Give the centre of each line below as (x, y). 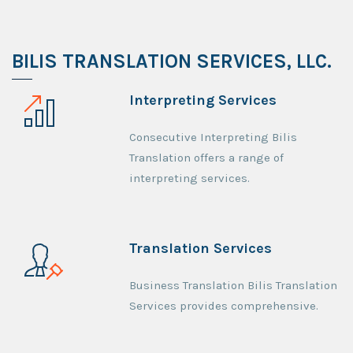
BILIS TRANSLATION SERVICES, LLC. (172, 61)
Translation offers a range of (207, 158)
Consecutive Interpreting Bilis (214, 137)
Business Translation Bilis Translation (234, 286)
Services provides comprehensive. (224, 306)
